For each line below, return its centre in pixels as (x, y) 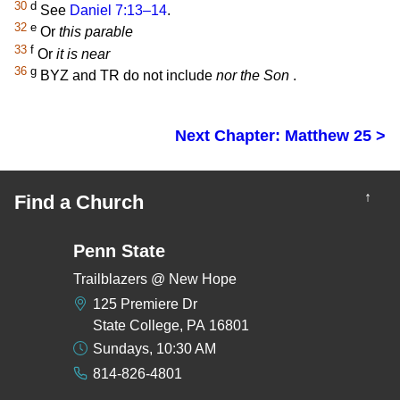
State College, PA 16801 (171, 326)
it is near (83, 54)
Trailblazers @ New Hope (155, 279)
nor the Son (253, 76)
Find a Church (79, 203)
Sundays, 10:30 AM (155, 349)
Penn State (119, 251)
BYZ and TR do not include (126, 76)
